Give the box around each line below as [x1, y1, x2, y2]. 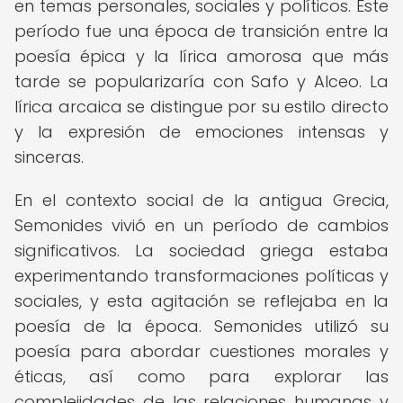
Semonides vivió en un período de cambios [14, 214, 389, 237]
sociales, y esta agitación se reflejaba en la [14, 290, 389, 312]
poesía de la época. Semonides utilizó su [14, 315, 389, 337]
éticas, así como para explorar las [14, 365, 389, 388]
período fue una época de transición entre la [14, 20, 389, 42]
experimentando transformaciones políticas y [14, 264, 389, 287]
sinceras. [14, 146, 84, 168]
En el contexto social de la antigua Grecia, [14, 189, 389, 211]
